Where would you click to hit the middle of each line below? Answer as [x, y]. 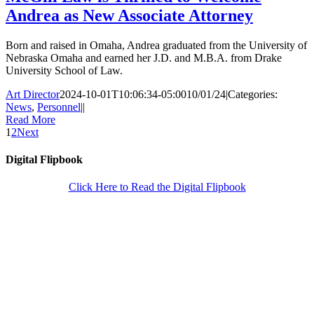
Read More [30, 119]
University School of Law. [64, 70]
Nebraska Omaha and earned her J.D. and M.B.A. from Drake [144, 57]
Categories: [253, 94]
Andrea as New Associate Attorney [129, 16]
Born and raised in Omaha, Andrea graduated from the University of [156, 45]
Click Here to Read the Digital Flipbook [157, 187]
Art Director [33, 94]
